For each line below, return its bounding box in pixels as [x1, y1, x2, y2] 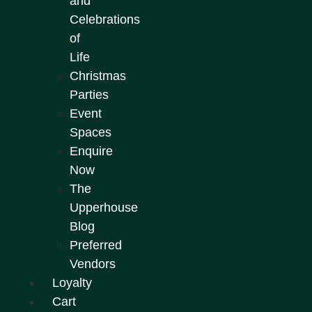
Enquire [70, 143, 113, 158]
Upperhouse [70, 200, 138, 214]
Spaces [70, 125, 111, 139]
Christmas [70, 68, 126, 83]
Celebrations [70, 12, 140, 26]
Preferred [70, 237, 122, 252]
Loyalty [52, 275, 92, 290]
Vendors [70, 256, 116, 271]
